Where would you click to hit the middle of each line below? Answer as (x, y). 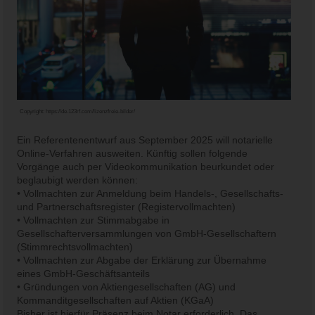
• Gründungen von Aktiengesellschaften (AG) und (127, 287)
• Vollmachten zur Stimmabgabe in (94, 220)
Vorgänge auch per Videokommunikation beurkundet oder (146, 167)
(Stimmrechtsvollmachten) (75, 247)
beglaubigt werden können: (78, 180)
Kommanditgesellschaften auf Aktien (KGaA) (116, 300)
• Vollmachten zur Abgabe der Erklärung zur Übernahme (142, 260)
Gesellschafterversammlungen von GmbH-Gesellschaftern (147, 233)
